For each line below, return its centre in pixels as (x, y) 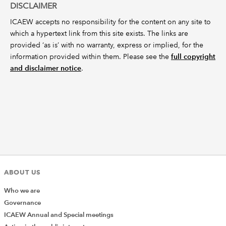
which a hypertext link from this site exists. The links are (99, 33)
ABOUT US (23, 172)
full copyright (193, 56)
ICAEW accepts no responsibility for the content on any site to (110, 22)
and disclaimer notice (46, 68)
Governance (22, 203)
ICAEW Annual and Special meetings (59, 215)
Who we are (22, 190)
